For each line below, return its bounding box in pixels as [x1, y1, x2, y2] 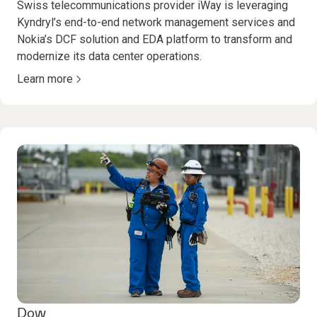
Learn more [17, 72, 73, 86]
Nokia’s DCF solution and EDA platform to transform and [17, 33, 292, 47]
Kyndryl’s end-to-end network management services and [17, 16, 295, 30]
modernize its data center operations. [17, 50, 202, 64]
